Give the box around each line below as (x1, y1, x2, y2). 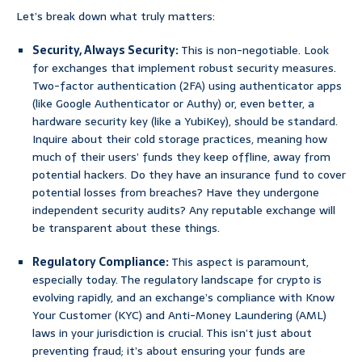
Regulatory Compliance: (32, 253, 169, 271)
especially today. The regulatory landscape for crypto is (32, 271, 322, 289)
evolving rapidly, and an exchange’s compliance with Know (32, 288, 335, 307)
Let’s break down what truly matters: (16, 7, 215, 26)
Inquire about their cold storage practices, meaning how (32, 130, 327, 149)
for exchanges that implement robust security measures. (32, 59, 336, 78)
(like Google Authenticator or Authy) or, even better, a (32, 95, 314, 113)
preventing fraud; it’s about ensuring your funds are (32, 342, 305, 360)
